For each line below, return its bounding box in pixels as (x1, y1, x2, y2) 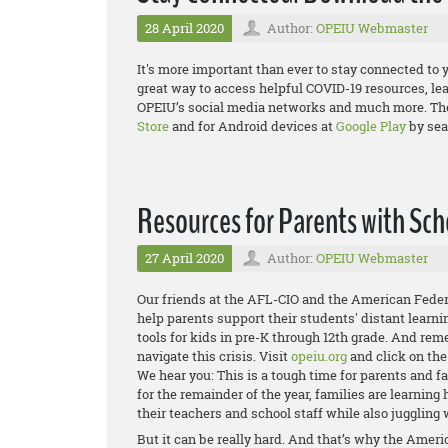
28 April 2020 (145, 19, 224, 38)
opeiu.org (291, 347, 347, 366)
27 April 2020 (145, 249, 224, 268)
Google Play (336, 117, 406, 136)
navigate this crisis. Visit (137, 347, 291, 366)
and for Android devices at (169, 117, 336, 136)
